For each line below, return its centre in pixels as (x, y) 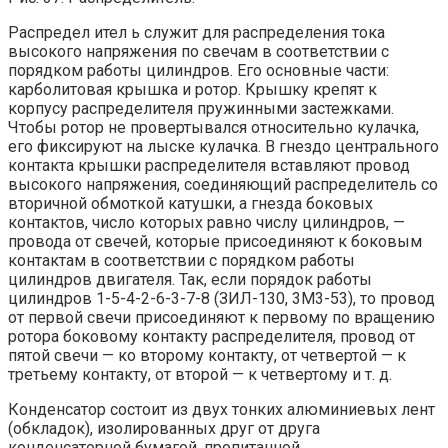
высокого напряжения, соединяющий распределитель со (223, 185)
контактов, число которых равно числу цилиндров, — (206, 223)
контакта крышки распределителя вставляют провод (209, 166)
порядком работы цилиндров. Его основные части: (198, 71)
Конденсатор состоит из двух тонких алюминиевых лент (221, 410)
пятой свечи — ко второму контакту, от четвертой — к (207, 356)
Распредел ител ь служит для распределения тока (196, 33)
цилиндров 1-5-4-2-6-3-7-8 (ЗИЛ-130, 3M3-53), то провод (221, 299)
